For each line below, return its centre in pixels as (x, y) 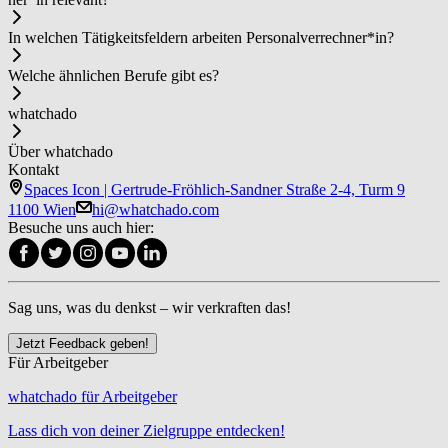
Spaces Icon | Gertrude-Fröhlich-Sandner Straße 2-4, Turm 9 (214, 189)
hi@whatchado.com (155, 209)
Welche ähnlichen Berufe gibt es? (113, 75)
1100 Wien (42, 209)
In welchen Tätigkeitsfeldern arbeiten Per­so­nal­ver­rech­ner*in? (201, 37)
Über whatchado (60, 151)
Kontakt (33, 169)
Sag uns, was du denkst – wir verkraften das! (149, 307)
